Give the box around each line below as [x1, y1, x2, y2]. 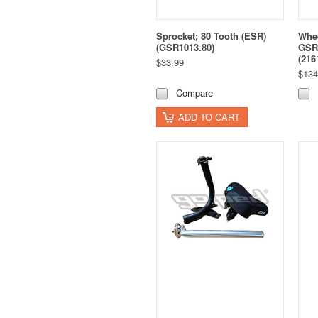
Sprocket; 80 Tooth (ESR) [156, 29, 266, 43]
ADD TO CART [178, 110, 240, 124]
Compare [176, 86, 213, 100]
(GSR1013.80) [156, 40, 214, 54]
